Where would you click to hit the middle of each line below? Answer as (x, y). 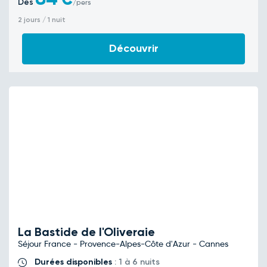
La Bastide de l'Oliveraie (86, 232)
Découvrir (133, 49)
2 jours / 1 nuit (42, 20)
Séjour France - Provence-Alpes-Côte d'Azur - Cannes (123, 244)
